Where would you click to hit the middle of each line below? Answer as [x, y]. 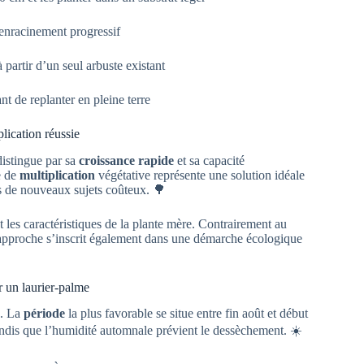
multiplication [57, 175]
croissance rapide [126, 160]
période [44, 314]
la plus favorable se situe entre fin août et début [186, 314]
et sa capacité [209, 160]
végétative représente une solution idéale [200, 175]
